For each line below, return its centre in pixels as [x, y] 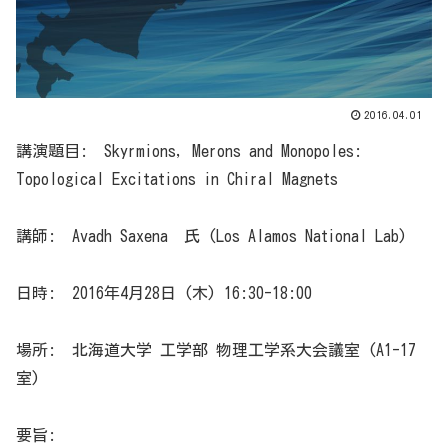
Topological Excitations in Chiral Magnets [177, 179]
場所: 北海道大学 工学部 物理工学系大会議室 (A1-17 [216, 349]
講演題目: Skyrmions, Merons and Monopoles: [189, 151]
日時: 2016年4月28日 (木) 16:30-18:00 [164, 292]
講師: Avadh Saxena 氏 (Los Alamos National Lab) [211, 236]
